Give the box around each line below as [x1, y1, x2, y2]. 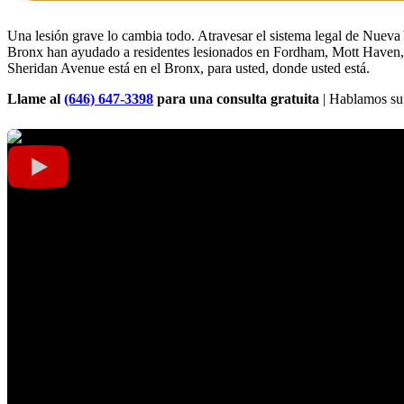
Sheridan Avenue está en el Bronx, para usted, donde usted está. [7, 60, 370, 77]
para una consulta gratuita [153, 91, 319, 107]
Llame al [7, 91, 64, 107]
